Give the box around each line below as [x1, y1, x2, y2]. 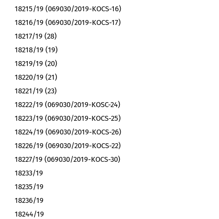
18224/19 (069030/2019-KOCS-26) [15, 128, 121, 137]
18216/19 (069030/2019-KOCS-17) [15, 18, 121, 27]
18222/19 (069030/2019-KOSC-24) [15, 100, 120, 109]
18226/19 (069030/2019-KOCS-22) [15, 141, 121, 151]
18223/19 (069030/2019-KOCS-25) [15, 114, 121, 123]
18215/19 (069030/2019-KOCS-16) [15, 4, 121, 14]
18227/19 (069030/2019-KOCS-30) [15, 155, 120, 164]
